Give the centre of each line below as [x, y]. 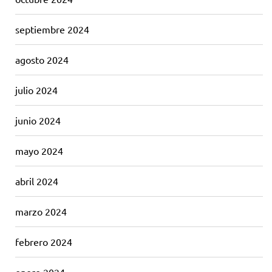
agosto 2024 [42, 59]
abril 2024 [37, 181]
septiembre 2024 [52, 29]
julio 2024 [36, 90]
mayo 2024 [39, 151]
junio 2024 [38, 120]
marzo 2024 [41, 211]
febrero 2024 [44, 242]
